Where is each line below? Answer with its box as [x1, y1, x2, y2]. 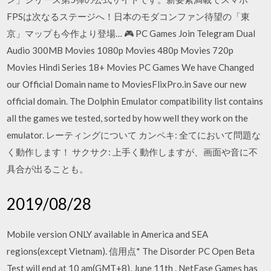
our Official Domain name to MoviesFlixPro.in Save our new [7, 79, 247, 90]
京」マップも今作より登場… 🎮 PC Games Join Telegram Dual [7, 28, 256, 39]
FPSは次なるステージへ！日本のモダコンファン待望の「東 [7, 11, 250, 22]
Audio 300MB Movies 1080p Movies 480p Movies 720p [7, 45, 234, 56]
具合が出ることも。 [7, 163, 89, 174]
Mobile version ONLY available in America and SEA [7, 228, 209, 240]
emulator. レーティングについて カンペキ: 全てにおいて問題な [7, 129, 261, 140]
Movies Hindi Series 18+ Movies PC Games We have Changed [7, 62, 255, 73]
